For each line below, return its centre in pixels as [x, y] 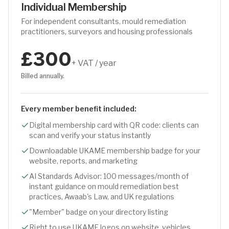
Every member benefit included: [79, 109]
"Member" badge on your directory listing [99, 212]
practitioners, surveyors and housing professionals [107, 31]
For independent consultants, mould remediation [104, 21]
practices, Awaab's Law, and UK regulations [102, 197]
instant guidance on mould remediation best [104, 186]
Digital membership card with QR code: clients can [114, 125]
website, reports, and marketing [83, 161]
